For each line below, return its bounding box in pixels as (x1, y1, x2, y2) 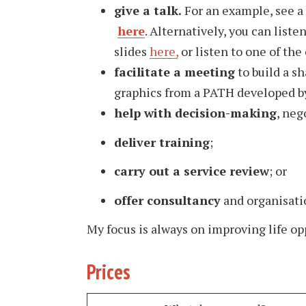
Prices (87, 258, 130, 285)
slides (114, 43, 150, 59)
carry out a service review (114, 163, 269, 179)
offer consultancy (114, 191, 221, 208)
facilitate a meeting (114, 64, 235, 80)
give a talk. (114, 2, 184, 18)
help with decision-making (114, 105, 277, 121)
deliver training (114, 133, 210, 150)
